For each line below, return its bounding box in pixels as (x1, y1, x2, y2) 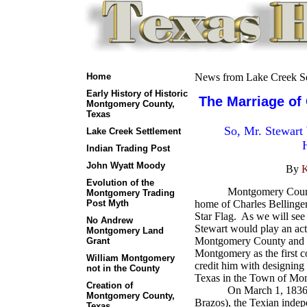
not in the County (86, 263, 160, 273)
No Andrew (86, 215, 133, 225)
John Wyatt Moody (86, 160, 165, 171)
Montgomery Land (86, 225, 164, 236)
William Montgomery (86, 253, 175, 263)
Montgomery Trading (86, 188, 175, 198)
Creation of (86, 280, 133, 291)
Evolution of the (86, 177, 154, 188)
